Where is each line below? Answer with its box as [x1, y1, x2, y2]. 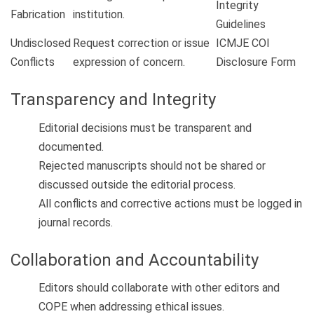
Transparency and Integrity [11, 90, 216, 110]
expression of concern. [73, 55, 185, 69]
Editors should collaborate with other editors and [39, 281, 280, 295]
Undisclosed [11, 36, 71, 50]
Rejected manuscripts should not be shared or [39, 158, 266, 172]
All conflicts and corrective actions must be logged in [39, 196, 302, 210]
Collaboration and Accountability [11, 250, 259, 270]
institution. [73, 8, 125, 22]
